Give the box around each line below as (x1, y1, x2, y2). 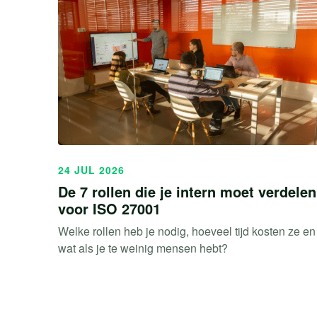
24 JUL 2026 (58, 163, 125, 178)
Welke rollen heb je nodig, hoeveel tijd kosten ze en (58, 223, 316, 240)
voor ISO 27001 (58, 198, 161, 219)
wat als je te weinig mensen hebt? (58, 240, 228, 257)
